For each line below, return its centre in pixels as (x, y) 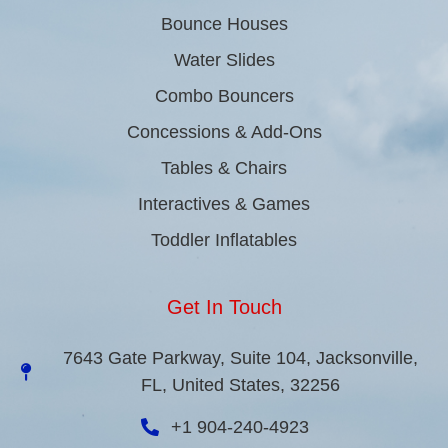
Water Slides (224, 59)
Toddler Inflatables (224, 239)
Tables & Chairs (224, 167)
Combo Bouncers (224, 95)
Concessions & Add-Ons (224, 131)
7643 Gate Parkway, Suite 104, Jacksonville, (240, 357)
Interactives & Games (224, 203)
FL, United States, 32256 (240, 384)
